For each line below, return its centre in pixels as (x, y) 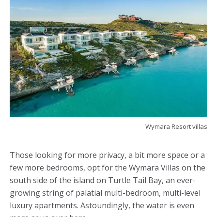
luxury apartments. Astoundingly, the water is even (102, 205)
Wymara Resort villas (176, 126)
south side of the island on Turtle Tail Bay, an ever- (103, 180)
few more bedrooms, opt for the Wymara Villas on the (108, 167)
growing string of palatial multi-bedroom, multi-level (105, 193)
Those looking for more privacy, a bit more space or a (107, 155)
